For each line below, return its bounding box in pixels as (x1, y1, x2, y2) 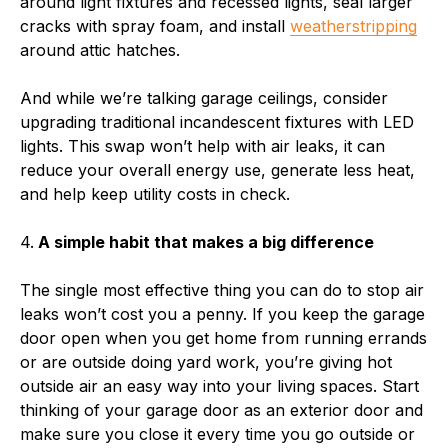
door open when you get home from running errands (20, 327, 427, 348)
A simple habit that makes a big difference (34, 231, 374, 252)
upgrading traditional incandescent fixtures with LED (20, 111, 414, 132)
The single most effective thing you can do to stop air (20, 279, 424, 300)
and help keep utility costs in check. (20, 183, 290, 204)
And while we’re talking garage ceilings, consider (20, 87, 388, 108)
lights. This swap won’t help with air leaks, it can (20, 135, 385, 156)
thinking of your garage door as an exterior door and (20, 399, 423, 420)
